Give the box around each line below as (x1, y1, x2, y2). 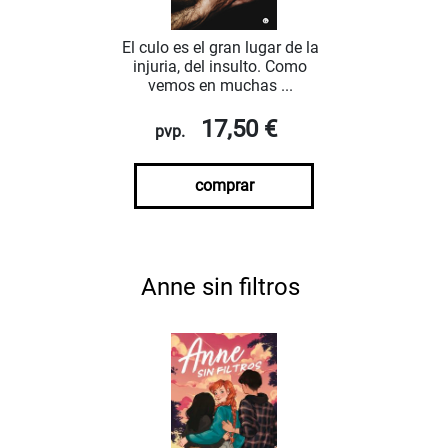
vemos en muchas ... (147, 76, 293, 96)
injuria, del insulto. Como (133, 57, 307, 77)
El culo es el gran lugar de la (121, 38, 319, 58)
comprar (194, 176, 254, 196)
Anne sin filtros (140, 273, 300, 302)
